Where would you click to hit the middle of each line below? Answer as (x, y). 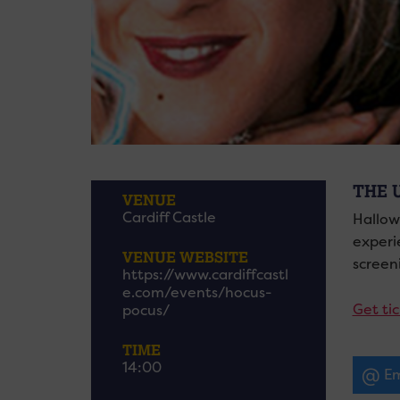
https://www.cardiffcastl (205, 275)
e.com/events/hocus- (197, 292)
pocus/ (146, 310)
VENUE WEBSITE (185, 257)
